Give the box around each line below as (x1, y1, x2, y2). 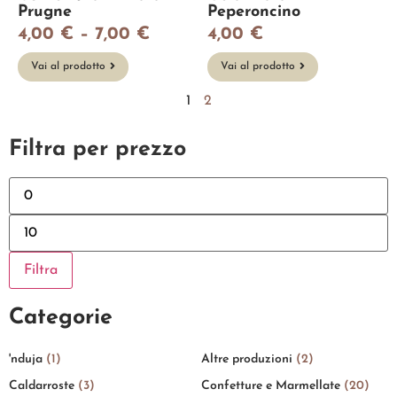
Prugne (18, 3, 72, 20)
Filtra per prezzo (9, 137, 186, 160)
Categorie (9, 306, 113, 329)
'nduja (9, 352, 46, 366)
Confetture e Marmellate (201, 378, 344, 393)
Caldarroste (9, 378, 78, 393)
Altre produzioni (201, 352, 296, 366)
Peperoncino (207, 3, 300, 20)
